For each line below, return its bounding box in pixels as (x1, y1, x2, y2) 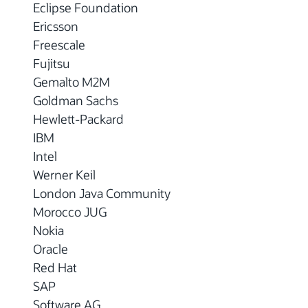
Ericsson (33, 18, 86, 34)
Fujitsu (33, 55, 78, 71)
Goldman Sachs (33, 92, 126, 109)
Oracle (33, 241, 76, 257)
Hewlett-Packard (33, 111, 131, 127)
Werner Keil (33, 166, 103, 183)
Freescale (33, 36, 85, 53)
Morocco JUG (33, 203, 107, 220)
